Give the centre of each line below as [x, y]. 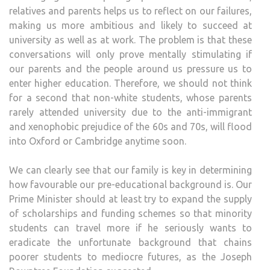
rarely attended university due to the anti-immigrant [130, 112]
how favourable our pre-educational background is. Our [130, 185]
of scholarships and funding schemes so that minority [130, 214]
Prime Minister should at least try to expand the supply [130, 199]
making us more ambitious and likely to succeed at [130, 26]
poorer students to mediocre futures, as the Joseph [130, 257]
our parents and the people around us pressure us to [130, 69]
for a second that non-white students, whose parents [130, 98]
